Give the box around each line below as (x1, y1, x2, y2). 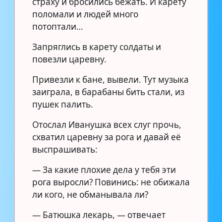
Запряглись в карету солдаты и (32, 41, 161, 53)
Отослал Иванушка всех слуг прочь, (32, 118, 181, 130)
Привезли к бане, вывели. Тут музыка (32, 73, 189, 85)
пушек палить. (32, 98, 93, 110)
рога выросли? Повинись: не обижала (32, 176, 190, 188)
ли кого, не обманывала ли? (32, 188, 148, 200)
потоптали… (32, 20, 83, 32)
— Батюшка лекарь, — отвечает (32, 209, 166, 221)
